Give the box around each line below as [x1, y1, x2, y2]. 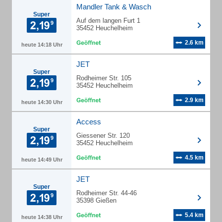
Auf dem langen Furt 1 [76, 17, 140, 24]
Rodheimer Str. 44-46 [76, 189, 137, 197]
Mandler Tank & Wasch [76, 2, 151, 11]
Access [76, 117, 101, 126]
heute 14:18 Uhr [21, 42, 62, 48]
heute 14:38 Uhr [21, 214, 62, 220]
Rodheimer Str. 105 [76, 74, 131, 82]
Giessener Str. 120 [76, 132, 130, 139]
